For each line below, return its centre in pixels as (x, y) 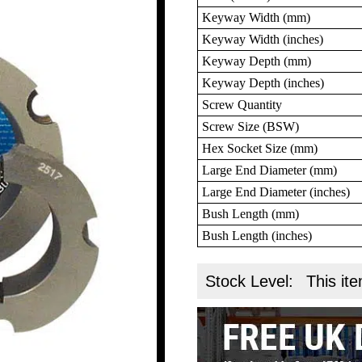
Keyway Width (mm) (257, 17)
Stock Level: (252, 281)
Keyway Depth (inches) (263, 82)
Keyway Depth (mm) (257, 61)
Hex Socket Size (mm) (260, 148)
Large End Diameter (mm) (270, 170)
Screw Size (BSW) (251, 126)
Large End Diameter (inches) (276, 192)
